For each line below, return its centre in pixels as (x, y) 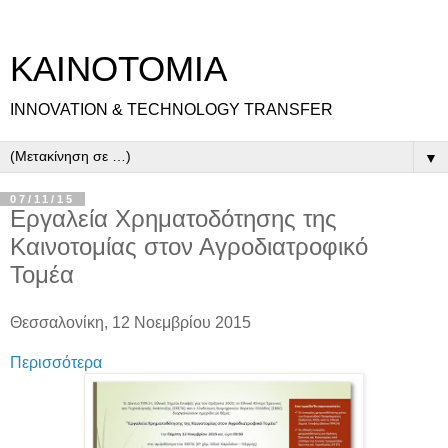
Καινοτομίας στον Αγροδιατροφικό (189, 246)
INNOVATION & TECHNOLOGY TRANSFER (171, 109)
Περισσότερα (56, 362)
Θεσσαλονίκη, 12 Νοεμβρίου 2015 (130, 322)
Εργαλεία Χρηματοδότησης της (173, 218)
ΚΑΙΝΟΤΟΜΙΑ (118, 69)
